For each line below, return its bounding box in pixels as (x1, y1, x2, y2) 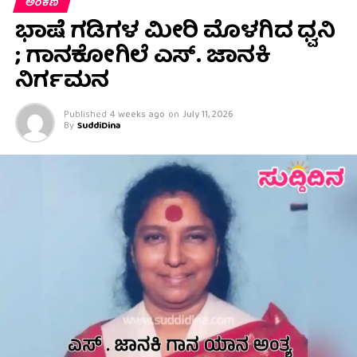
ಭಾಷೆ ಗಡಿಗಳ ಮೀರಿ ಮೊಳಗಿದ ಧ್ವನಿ (14, 13, 335, 53)
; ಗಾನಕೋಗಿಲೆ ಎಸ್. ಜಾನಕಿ (14, 37, 271, 78)
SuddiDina (76, 118, 120, 135)
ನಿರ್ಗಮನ (14, 62, 109, 103)
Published (63, 107, 107, 124)
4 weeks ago (109, 107, 165, 124)
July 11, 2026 (182, 107, 233, 124)
